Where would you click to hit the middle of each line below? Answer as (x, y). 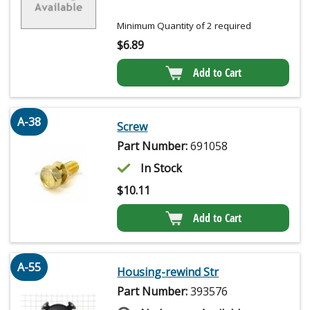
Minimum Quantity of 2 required (184, 26)
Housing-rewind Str (168, 272)
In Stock (162, 168)
